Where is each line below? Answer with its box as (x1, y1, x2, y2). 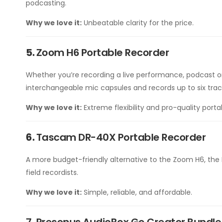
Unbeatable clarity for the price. (82, 18, 194, 28)
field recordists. (26, 167, 78, 177)
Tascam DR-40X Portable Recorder (36, 130, 206, 144)
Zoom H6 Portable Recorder (36, 46, 169, 59)
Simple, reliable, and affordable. (82, 187, 192, 197)
